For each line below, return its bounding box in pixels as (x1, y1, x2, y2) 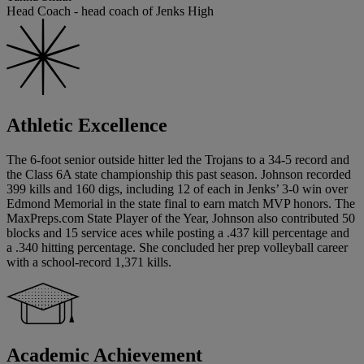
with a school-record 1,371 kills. (6, 255, 171, 270)
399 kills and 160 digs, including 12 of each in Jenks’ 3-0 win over (6, 182, 348, 197)
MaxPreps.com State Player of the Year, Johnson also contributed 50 (6, 211, 355, 226)
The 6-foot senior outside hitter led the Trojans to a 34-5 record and (6, 153, 349, 167)
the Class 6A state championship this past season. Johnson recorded (6, 167, 351, 182)
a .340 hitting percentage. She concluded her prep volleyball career (6, 240, 348, 255)
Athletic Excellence (6, 115, 167, 136)
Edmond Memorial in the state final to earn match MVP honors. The (6, 197, 355, 211)
